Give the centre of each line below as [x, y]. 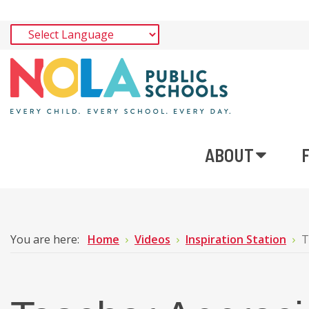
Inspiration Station [236, 239]
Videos [152, 239]
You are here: [48, 239]
